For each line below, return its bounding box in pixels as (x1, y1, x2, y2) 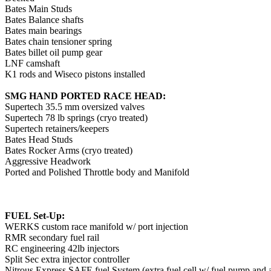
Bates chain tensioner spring (5, 36, 112, 47)
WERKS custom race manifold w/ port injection (5, 221, 188, 232)
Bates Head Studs (5, 134, 75, 145)
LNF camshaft (5, 58, 60, 68)
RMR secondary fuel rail (5, 232, 99, 243)
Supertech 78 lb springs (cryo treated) (5, 113, 148, 123)
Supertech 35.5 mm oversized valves (5, 102, 145, 112)
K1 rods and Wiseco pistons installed (5, 69, 145, 79)
